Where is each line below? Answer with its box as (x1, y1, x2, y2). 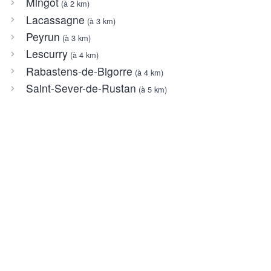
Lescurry (25, 46, 68, 62)
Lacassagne (25, 11, 85, 27)
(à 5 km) (135, 83, 167, 96)
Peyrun (25, 28, 60, 44)
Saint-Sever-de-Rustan (25, 80, 136, 96)
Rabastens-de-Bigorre (25, 63, 132, 79)
